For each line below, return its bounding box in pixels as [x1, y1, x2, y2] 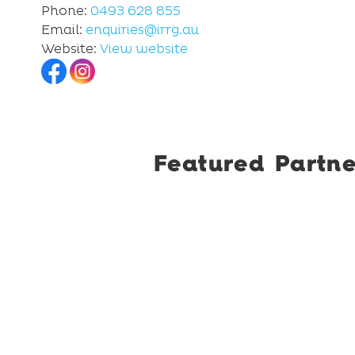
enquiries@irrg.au [86, 22, 199, 38]
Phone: [41, 3, 90, 19]
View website [100, 41, 188, 57]
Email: [41, 22, 86, 38]
